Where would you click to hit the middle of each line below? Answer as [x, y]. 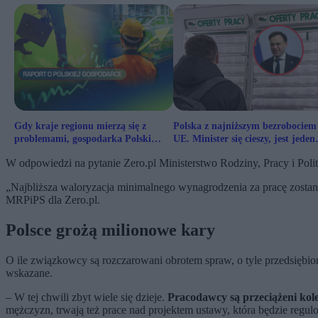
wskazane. [29, 273]
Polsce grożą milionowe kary [110, 230]
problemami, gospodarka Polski [83, 139]
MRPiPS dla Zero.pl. [53, 200]
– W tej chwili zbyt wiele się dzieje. [87, 297]
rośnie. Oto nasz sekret [63, 152]
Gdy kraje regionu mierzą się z [80, 126]
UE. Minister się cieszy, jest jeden [244, 139]
